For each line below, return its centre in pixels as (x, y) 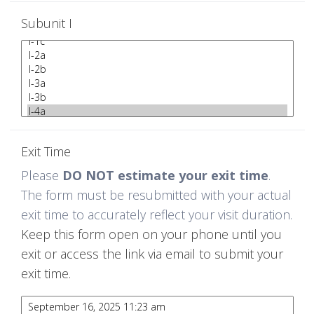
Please (41, 176)
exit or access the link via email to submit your (152, 254)
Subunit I (46, 23)
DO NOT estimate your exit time (165, 176)
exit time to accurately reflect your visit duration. (156, 215)
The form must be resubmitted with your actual (156, 195)
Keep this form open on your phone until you (151, 234)
